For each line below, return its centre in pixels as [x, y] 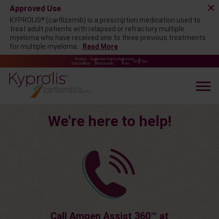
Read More [100, 46]
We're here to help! [109, 121]
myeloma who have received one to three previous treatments [108, 38]
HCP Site [141, 61]
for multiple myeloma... [46, 46]
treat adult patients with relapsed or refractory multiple [97, 29]
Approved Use [35, 9]
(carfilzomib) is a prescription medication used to [122, 20]
